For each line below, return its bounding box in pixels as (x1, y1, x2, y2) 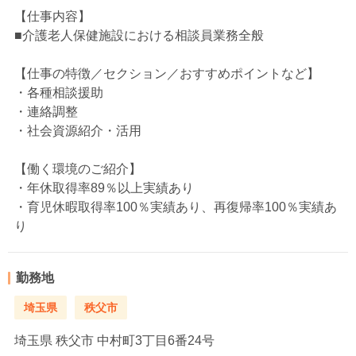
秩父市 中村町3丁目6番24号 (52, 333, 215, 347)
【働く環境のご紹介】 (14, 161, 141, 176)
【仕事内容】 (14, 9, 91, 23)
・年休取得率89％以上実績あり (14, 180, 194, 195)
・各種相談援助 (14, 85, 103, 99)
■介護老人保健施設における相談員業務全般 (14, 28, 264, 42)
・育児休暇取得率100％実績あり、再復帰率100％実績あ (14, 199, 337, 214)
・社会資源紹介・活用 (14, 123, 141, 137)
